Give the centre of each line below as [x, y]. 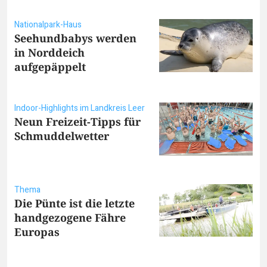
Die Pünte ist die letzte [74, 203]
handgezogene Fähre [70, 217]
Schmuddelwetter [62, 136]
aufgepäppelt [50, 67]
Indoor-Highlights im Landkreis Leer [80, 108]
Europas [37, 232]
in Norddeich [49, 53]
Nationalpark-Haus [48, 25]
